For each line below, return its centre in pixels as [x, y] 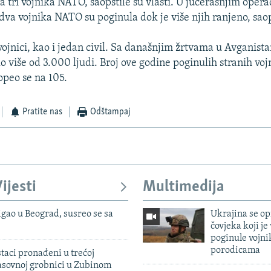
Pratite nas [43, 112]
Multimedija [184, 188]
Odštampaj [110, 112]
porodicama [235, 250]
